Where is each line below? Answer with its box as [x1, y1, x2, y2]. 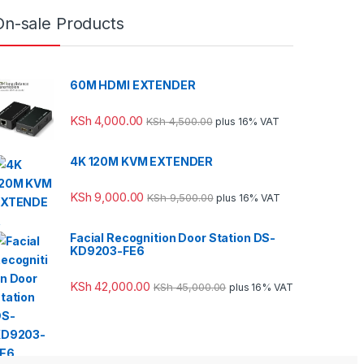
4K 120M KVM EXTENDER [70, 154, 214, 168]
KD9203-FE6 [70, 243, 145, 258]
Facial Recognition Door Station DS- [70, 230, 276, 245]
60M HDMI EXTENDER [70, 77, 196, 92]
